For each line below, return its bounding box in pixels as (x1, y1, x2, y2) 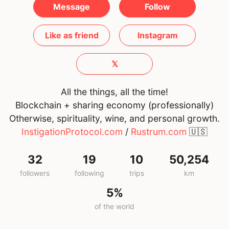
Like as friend (44, 30, 99, 41)
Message (53, 2, 90, 12)
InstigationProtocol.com (21, 126, 123, 138)
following (75, 168, 105, 177)
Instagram (137, 30, 178, 41)
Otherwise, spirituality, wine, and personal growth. (9, 113, 220, 124)
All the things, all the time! (61, 86, 168, 98)
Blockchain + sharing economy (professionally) (15, 100, 214, 111)
